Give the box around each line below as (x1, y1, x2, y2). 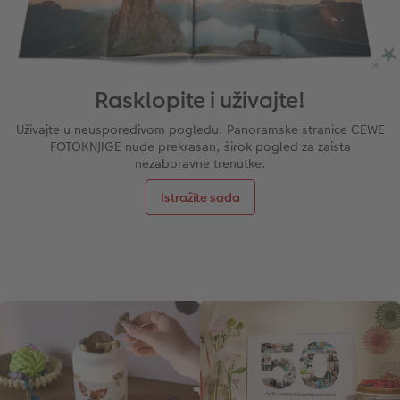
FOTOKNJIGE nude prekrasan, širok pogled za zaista (49, 137, 351, 156)
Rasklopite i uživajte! (95, 85, 305, 117)
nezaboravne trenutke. (134, 154, 266, 173)
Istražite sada (160, 188, 240, 207)
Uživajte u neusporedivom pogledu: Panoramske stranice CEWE (15, 121, 385, 139)
